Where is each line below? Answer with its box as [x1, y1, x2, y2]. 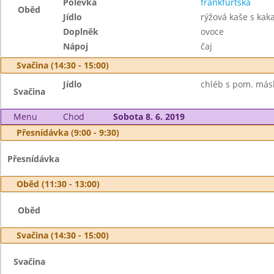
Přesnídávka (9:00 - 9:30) [17, 127, 119, 138]
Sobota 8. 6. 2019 [113, 111, 185, 122]
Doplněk [63, 26, 99, 37]
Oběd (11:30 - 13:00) [17, 178, 100, 190]
